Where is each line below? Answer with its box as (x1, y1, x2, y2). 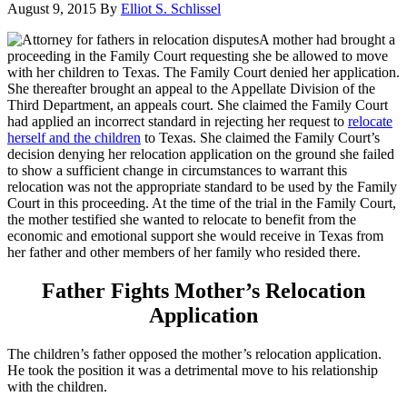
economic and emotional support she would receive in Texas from (7, 227, 383, 243)
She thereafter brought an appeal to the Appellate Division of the (7, 80, 375, 96)
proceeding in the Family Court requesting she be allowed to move (7, 47, 388, 64)
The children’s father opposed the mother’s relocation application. (7, 345, 382, 362)
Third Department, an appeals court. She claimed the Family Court (7, 96, 388, 113)
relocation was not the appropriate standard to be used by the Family (7, 178, 397, 194)
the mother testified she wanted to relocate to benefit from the (7, 211, 356, 227)
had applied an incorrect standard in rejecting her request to (7, 113, 348, 129)
